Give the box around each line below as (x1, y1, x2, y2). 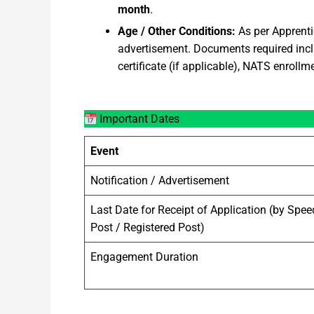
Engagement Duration (90, 250, 198, 264)
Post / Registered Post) (90, 221, 205, 235)
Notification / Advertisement (90, 174, 229, 188)
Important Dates (97, 112, 180, 126)
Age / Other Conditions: (118, 25, 235, 39)
